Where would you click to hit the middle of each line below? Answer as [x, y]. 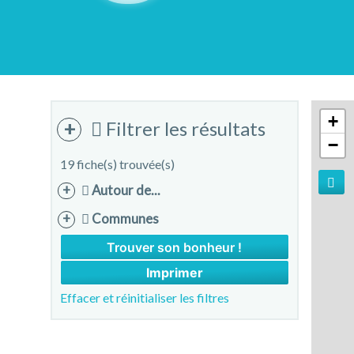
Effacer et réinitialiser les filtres [144, 298]
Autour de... [124, 190]
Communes [124, 218]
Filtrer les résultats [184, 128]
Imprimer [174, 273]
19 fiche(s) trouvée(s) [117, 164]
